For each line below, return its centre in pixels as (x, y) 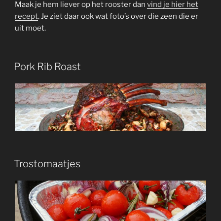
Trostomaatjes (47, 164)
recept (26, 16)
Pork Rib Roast (47, 67)
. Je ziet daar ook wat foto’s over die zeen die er (118, 16)
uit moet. (30, 28)
